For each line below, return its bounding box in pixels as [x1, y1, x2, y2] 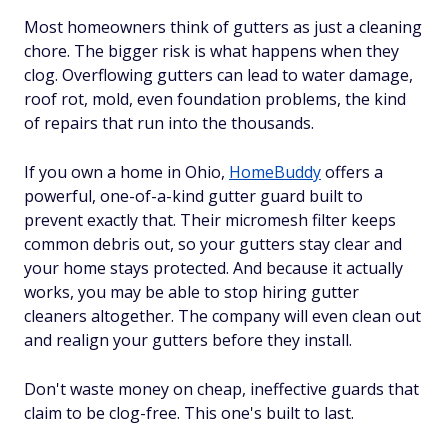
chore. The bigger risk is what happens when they [24, 40, 399, 62]
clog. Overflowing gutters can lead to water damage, [24, 64, 413, 86]
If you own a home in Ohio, [24, 161, 229, 183]
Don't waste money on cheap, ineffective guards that [24, 378, 419, 400]
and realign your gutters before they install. [24, 329, 352, 351]
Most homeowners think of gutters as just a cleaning [24, 16, 422, 38]
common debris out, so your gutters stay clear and [24, 233, 402, 255]
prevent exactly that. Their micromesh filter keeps [24, 209, 396, 231]
